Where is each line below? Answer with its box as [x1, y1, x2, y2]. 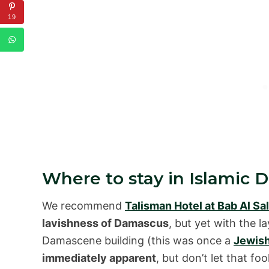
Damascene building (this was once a [42, 234, 234, 247]
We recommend [42, 199, 125, 212]
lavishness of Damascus [42, 216, 169, 229]
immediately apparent [42, 251, 156, 264]
